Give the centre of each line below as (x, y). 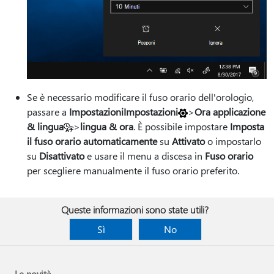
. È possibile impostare (182, 126)
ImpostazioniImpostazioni (124, 111)
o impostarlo (233, 141)
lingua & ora (107, 126)
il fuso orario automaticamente (92, 141)
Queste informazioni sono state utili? (135, 209)
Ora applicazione (230, 111)
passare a (48, 111)
